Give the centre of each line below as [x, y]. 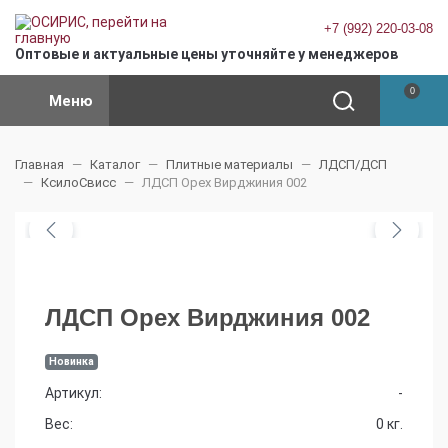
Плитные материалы [229, 164]
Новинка [72, 361]
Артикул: [73, 392]
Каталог [115, 164]
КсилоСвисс [78, 182]
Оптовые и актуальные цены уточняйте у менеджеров [206, 53]
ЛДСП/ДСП [353, 164]
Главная [39, 164]
